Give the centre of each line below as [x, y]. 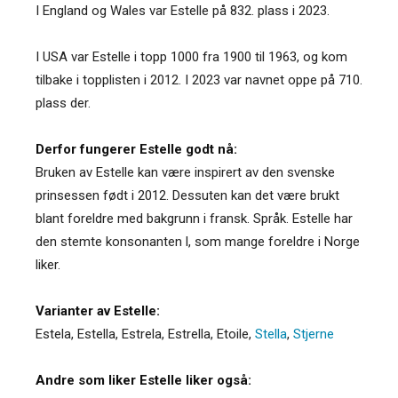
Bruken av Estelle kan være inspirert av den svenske [185, 172]
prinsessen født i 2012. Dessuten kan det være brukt [187, 195]
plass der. [63, 103]
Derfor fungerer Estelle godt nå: [136, 149]
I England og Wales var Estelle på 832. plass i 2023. [183, 10]
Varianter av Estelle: [98, 310]
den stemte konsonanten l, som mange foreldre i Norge [198, 241]
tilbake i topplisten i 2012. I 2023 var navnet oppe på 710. [199, 80]
